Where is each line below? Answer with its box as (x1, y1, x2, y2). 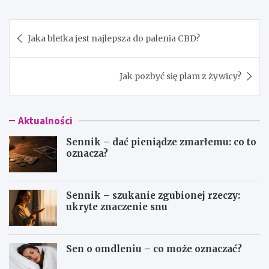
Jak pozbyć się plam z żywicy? (119, 70, 241, 82)
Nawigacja (8, 18, 86, 38)
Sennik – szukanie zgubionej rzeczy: (66, 189, 240, 201)
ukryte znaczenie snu (66, 201, 168, 213)
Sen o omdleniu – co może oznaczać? (66, 243, 242, 255)
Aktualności (18, 113, 73, 127)
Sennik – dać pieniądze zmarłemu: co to (66, 136, 256, 148)
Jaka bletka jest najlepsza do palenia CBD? (28, 32, 200, 44)
